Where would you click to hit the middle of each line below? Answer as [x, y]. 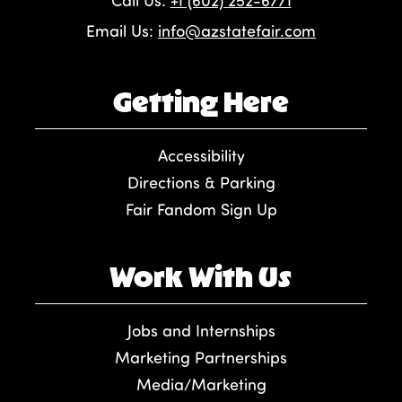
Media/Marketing [201, 385]
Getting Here [201, 101]
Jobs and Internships [201, 331]
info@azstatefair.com [237, 31]
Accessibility [201, 156]
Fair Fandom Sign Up [201, 210]
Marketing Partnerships [201, 358]
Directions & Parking [201, 183]
